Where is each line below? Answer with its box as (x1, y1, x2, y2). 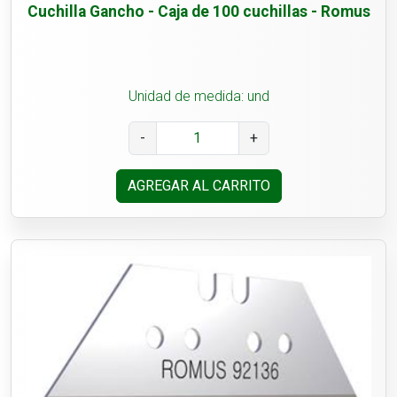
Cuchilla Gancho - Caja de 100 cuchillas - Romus (27, 3, 370, 21)
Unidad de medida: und (128, 88, 269, 105)
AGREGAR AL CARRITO (127, 177, 270, 195)
